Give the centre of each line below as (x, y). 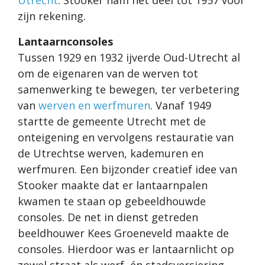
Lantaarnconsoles (65, 42)
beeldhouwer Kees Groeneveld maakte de (123, 233)
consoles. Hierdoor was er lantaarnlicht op (126, 249)
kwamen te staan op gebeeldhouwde (112, 201)
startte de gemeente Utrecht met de (112, 122)
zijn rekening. (53, 16)
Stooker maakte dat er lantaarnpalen (113, 185)
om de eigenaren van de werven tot (108, 74)
